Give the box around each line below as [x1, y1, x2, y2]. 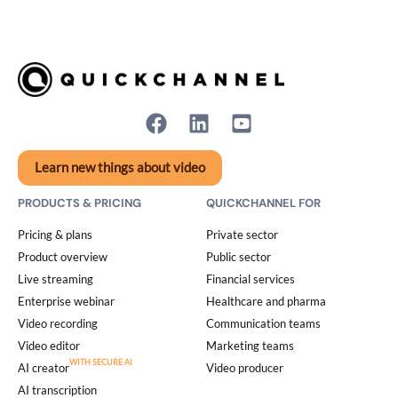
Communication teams [206, 316, 323, 330]
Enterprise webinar [18, 294, 115, 308]
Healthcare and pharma [206, 294, 326, 308]
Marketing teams [206, 338, 294, 353]
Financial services [206, 272, 295, 286]
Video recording [18, 316, 98, 330]
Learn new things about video [35, 160, 205, 175]
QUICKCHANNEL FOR [206, 195, 321, 211]
